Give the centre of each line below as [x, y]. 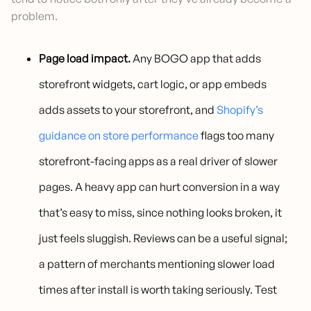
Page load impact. [85, 59]
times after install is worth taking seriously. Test [158, 290]
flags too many [237, 136]
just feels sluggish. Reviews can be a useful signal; [163, 238]
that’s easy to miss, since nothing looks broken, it [161, 213]
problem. [34, 16]
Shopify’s [240, 110]
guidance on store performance [119, 136]
